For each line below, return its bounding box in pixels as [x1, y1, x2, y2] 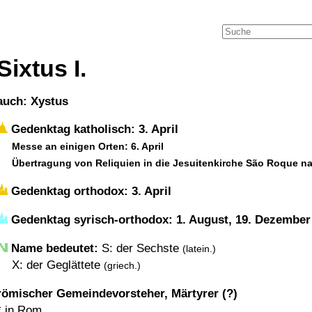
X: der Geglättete [12, 258, 104, 272]
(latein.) [182, 243, 216, 254]
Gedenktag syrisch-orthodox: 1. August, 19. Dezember [8, 213, 311, 226]
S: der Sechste [98, 242, 182, 255]
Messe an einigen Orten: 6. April [12, 141, 164, 152]
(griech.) [104, 260, 141, 271]
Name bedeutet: [11, 242, 98, 255]
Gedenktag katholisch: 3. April [8, 123, 178, 136]
